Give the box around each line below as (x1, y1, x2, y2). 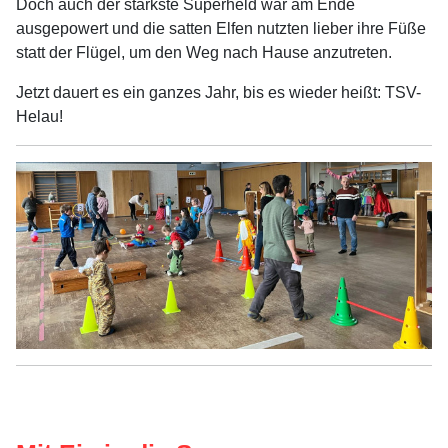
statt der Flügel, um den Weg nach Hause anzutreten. (16, 44, 392, 62)
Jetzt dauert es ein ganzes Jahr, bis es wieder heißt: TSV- (16, 84, 421, 102)
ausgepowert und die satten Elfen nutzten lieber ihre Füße (16, 20, 426, 38)
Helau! (16, 108, 63, 126)
